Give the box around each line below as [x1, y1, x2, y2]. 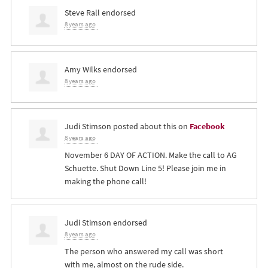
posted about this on [111, 120, 190, 133]
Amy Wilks [64, 63, 101, 76]
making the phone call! [64, 175, 147, 188]
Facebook [189, 120, 225, 133]
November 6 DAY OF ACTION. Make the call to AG [64, 149, 237, 162]
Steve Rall [64, 7, 100, 19]
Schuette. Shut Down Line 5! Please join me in [64, 162, 226, 175]
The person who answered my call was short [64, 245, 223, 258]
